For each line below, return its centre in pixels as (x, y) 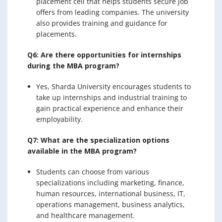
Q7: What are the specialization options (98, 140)
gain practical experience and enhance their (110, 108)
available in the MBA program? (82, 151)
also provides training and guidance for (102, 23)
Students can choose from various (93, 172)
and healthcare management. (85, 215)
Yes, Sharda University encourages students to (113, 86)
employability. (59, 119)
